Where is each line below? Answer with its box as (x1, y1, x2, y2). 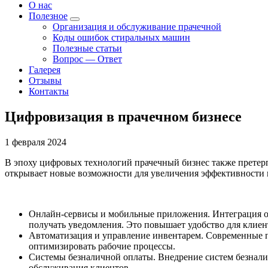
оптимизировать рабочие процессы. (29, 240, 175, 251)
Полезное (29, 11, 68, 21)
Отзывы (29, 75, 62, 86)
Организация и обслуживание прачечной (53, 22, 221, 32)
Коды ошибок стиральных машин (53, 32, 190, 42)
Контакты (29, 86, 69, 96)
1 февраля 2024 (5, 136, 66, 147)
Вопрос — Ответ (53, 54, 122, 64)
